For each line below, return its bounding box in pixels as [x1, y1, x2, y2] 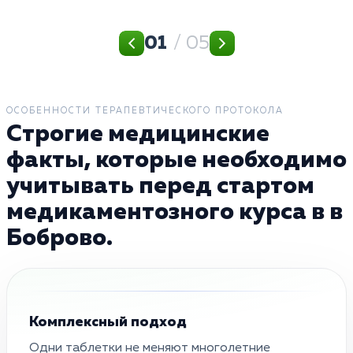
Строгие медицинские [6, 122, 269, 147]
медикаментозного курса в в [6, 200, 343, 225]
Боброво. [6, 226, 113, 251]
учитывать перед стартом [6, 174, 314, 199]
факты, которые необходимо [6, 148, 347, 173]
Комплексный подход [29, 314, 187, 329]
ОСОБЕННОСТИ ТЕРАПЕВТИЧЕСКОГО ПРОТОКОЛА [6, 106, 284, 115]
